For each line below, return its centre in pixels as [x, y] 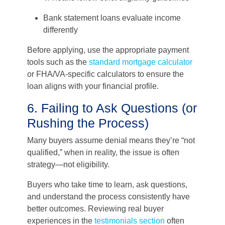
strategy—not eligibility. [68, 164]
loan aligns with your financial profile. [93, 86]
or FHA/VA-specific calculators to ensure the [105, 74]
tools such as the [57, 62]
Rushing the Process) [88, 123]
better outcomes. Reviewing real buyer [95, 209]
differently [61, 30]
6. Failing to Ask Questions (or [112, 108]
